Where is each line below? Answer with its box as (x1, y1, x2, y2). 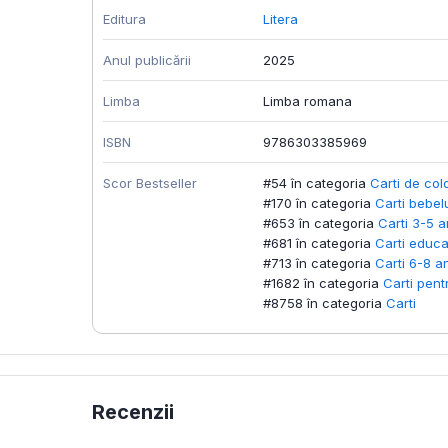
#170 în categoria (263, 194, 371, 211)
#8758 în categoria (263, 294, 382, 311)
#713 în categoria (263, 254, 371, 271)
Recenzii (92, 399, 174, 424)
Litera (263, 10, 298, 27)
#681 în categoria (263, 234, 371, 251)
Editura (103, 10, 146, 27)
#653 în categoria (263, 214, 374, 231)
